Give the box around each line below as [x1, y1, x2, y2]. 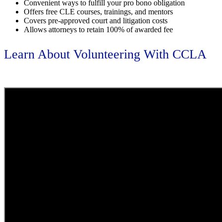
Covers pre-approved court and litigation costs [24, 16, 167, 25]
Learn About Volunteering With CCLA [4, 47, 207, 61]
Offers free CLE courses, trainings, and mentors [24, 7, 173, 16]
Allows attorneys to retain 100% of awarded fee [24, 25, 173, 34]
